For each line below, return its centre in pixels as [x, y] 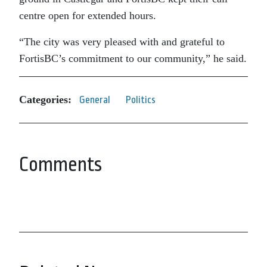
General [95, 100]
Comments [60, 164]
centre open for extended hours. [88, 15]
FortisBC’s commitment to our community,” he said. [133, 58]
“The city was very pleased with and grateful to [122, 41]
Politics [141, 100]
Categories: [45, 100]
